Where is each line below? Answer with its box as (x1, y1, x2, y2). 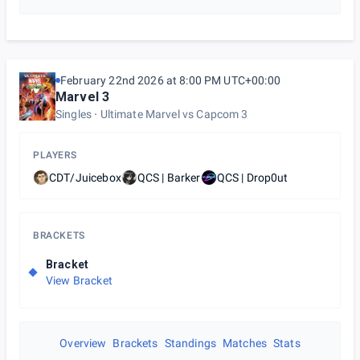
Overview (59, 337, 107, 350)
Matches (222, 337, 268, 350)
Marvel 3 (55, 89, 110, 104)
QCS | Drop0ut (216, 171, 288, 184)
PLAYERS (33, 149, 77, 161)
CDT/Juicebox (49, 171, 121, 184)
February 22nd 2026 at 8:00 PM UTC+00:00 (60, 74, 280, 87)
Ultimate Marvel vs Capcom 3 (100, 108, 248, 121)
